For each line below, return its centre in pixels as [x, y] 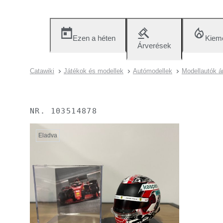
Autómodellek [153, 71]
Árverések [154, 46]
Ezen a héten [94, 38]
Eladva [48, 135]
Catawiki [42, 71]
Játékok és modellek [94, 71]
